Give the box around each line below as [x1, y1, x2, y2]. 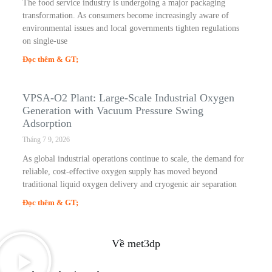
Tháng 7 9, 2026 [22, 135, 70, 144]
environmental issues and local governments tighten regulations [22, 24, 239, 33]
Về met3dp [111, 237, 160, 250]
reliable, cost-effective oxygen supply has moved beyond [22, 167, 217, 177]
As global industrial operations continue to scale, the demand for [22, 154, 244, 164]
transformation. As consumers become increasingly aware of [22, 11, 229, 21]
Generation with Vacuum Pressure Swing [22, 104, 203, 117]
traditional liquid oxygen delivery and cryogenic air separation [22, 180, 237, 189]
